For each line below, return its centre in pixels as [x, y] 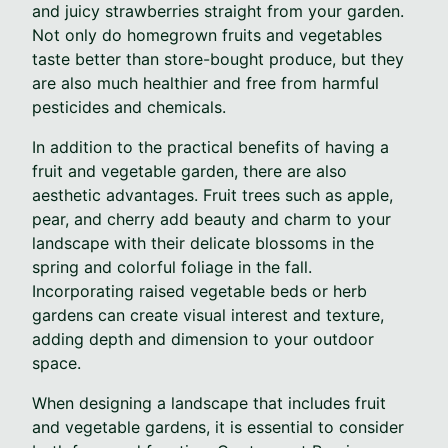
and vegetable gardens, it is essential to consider [218, 426]
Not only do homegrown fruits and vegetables [207, 34]
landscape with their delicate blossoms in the [203, 242]
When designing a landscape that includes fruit [209, 402]
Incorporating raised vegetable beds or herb [199, 290]
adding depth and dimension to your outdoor [203, 338]
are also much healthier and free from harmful [205, 82]
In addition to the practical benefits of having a [210, 146]
